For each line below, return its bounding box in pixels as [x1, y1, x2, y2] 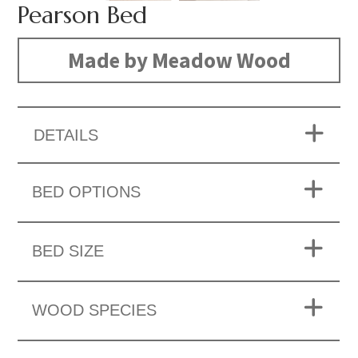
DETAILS [34, 126, 99, 145]
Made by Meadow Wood [67, 46, 291, 74]
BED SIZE [32, 242, 105, 261]
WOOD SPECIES [32, 301, 157, 320]
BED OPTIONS [32, 183, 141, 201]
